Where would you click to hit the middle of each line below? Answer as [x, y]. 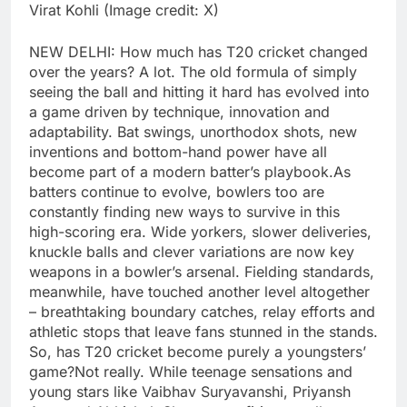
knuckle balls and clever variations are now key [192, 252]
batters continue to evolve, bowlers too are [177, 192]
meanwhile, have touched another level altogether [199, 292]
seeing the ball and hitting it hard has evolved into [199, 92]
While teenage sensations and [251, 372]
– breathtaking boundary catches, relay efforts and [202, 312]
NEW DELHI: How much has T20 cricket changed [199, 52]
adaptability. [71, 132]
